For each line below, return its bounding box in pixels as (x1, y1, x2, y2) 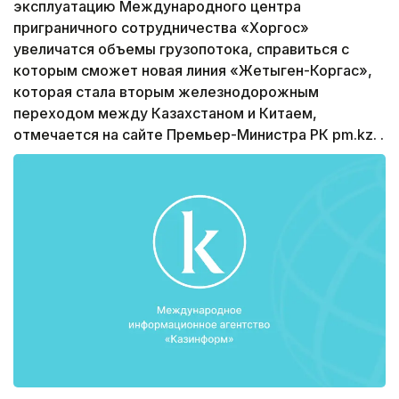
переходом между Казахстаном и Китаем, (13, 104, 317, 123)
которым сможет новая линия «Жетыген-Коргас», (13, 61, 372, 80)
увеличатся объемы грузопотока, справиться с (13, 40, 349, 59)
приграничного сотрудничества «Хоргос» (13, 19, 309, 37)
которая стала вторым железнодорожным (13, 83, 319, 102)
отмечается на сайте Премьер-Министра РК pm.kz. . (13, 126, 384, 144)
